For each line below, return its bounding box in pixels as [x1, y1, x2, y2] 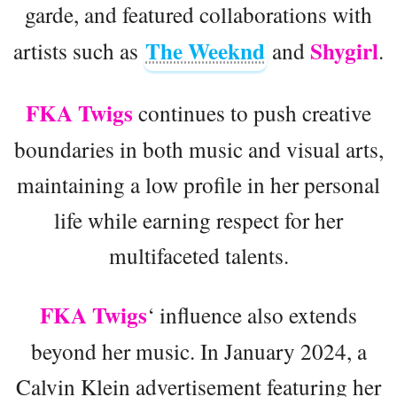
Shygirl [310, 34, 378, 67]
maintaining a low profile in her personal [17, 168, 380, 199]
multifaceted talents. [108, 239, 289, 270]
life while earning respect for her [54, 204, 343, 235]
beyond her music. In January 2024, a [30, 335, 367, 366]
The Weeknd [145, 34, 265, 67]
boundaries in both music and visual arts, [13, 133, 384, 164]
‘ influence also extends [147, 299, 357, 330]
